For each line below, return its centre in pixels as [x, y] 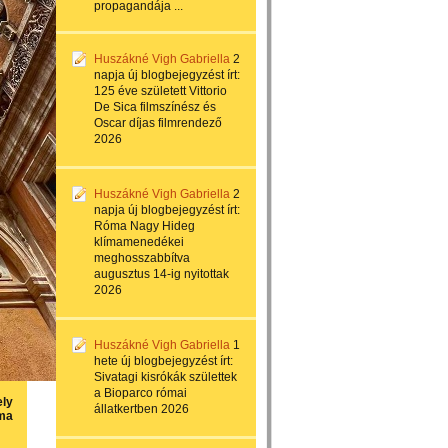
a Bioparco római [140, 393]
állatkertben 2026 [141, 409]
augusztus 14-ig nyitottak [161, 274]
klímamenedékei [139, 242]
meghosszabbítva [142, 258]
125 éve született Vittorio [160, 91]
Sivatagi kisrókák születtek [165, 377]
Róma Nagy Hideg [144, 226]
